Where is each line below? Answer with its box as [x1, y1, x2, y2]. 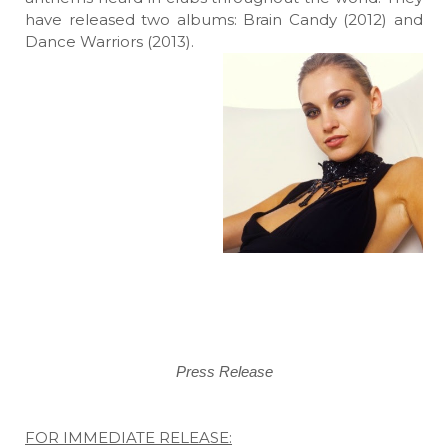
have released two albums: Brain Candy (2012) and [25, 10, 423, 29]
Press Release [175, 363, 273, 380]
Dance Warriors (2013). [25, 32, 194, 51]
